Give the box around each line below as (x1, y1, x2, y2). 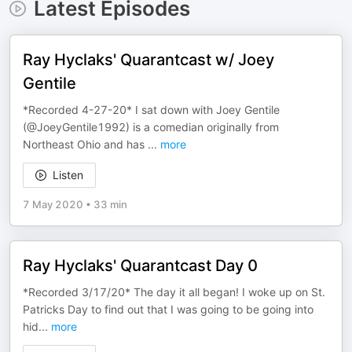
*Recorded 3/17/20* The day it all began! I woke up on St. (23, 285, 325, 299)
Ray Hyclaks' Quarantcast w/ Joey (23, 50, 274, 69)
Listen (53, 168, 83, 181)
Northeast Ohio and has (23, 137, 148, 151)
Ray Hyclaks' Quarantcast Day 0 (23, 256, 258, 275)
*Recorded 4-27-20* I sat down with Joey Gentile (23, 103, 280, 116)
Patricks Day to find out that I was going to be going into (23, 302, 313, 316)
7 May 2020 (23, 198, 83, 211)
